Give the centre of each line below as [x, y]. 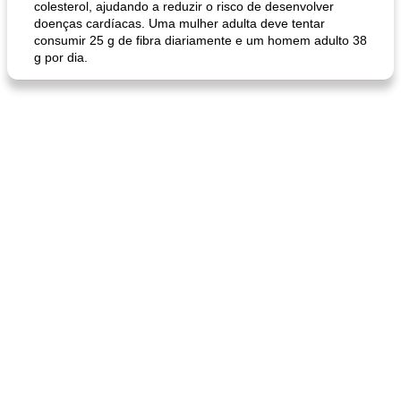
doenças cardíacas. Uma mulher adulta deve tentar [179, 23]
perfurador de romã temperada [294, 60]
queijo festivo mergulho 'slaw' [97, 60]
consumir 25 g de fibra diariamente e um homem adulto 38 [200, 40]
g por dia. [61, 57]
